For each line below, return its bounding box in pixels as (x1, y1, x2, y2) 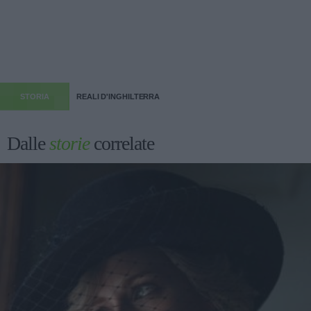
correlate (90, 132, 154, 154)
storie (49, 132, 90, 154)
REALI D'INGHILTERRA (76, 92, 160, 101)
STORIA (20, 92, 49, 101)
